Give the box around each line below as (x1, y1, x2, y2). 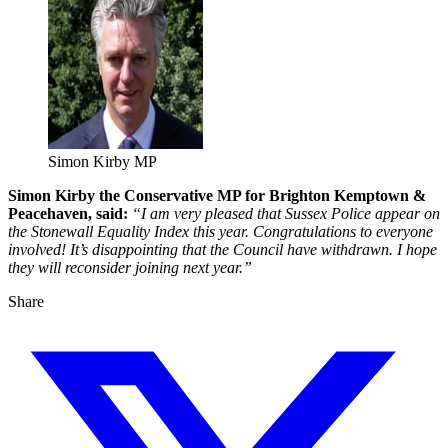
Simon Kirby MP (48, 153, 157, 171)
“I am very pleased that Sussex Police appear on (132, 205, 440, 223)
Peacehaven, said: (8, 205, 128, 223)
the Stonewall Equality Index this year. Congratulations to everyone (8, 223, 433, 241)
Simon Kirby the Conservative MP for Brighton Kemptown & (8, 187, 426, 205)
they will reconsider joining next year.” (8, 259, 252, 277)
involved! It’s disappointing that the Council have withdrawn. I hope (8, 241, 437, 259)
